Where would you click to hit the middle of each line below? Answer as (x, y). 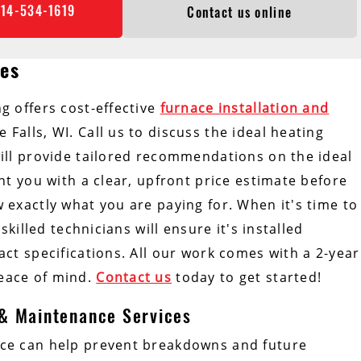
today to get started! (249, 278)
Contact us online (240, 12)
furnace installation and (245, 108)
